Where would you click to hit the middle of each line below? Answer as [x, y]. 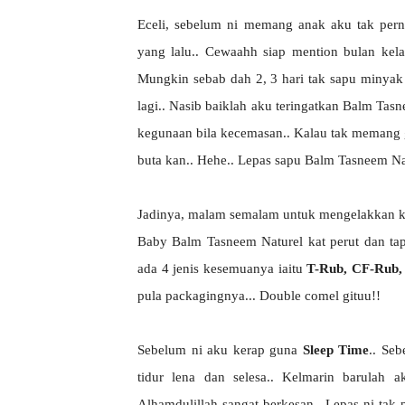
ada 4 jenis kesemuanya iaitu [222, 268]
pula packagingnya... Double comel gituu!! [261, 296]
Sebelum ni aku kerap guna [220, 350]
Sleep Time [335, 350]
